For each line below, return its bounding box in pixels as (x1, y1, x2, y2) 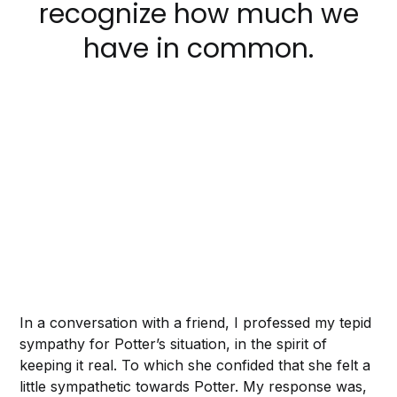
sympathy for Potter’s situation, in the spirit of (19, 335, 328, 354)
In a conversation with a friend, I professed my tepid (19, 314, 372, 332)
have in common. (83, 30, 314, 68)
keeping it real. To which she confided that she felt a (19, 356, 371, 375)
